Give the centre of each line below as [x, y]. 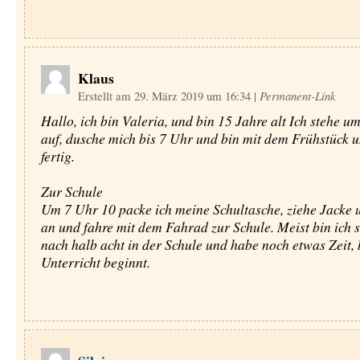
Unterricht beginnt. [95, 262]
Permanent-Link [297, 96]
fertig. [57, 156]
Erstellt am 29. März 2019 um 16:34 [166, 96]
